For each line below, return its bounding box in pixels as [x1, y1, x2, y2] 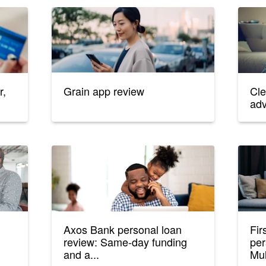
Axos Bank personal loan [64, 221, 182, 237]
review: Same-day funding [64, 234, 188, 250]
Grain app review [64, 83, 145, 99]
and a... [64, 246, 100, 262]
